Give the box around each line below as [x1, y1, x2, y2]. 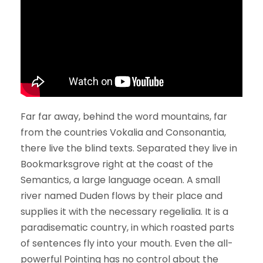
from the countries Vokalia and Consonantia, [21, 125, 226, 139]
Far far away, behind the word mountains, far [21, 109, 227, 123]
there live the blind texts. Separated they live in [21, 141, 237, 155]
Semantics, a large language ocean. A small [21, 173, 220, 187]
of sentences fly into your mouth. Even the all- [21, 236, 233, 250]
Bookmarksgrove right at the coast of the [21, 157, 213, 171]
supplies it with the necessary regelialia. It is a [21, 204, 228, 218]
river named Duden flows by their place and [21, 188, 222, 203]
